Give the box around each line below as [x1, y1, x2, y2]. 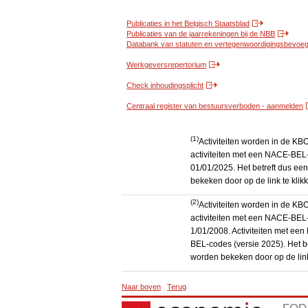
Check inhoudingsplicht [126, 81, 203, 90]
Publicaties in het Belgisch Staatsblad [126, 19, 250, 28]
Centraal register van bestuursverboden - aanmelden [126, 102, 303, 111]
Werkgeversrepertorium [126, 60, 206, 69]
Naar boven [122, 283, 161, 291]
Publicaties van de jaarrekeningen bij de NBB [126, 30, 275, 38]
